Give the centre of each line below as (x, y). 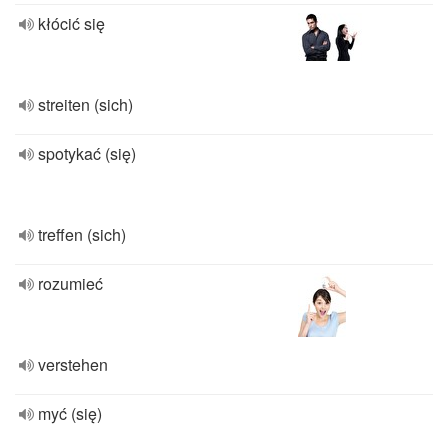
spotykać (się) (87, 153)
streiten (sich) (85, 104)
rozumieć (70, 283)
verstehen (73, 364)
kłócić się (71, 23)
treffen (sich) (82, 234)
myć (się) (70, 413)
